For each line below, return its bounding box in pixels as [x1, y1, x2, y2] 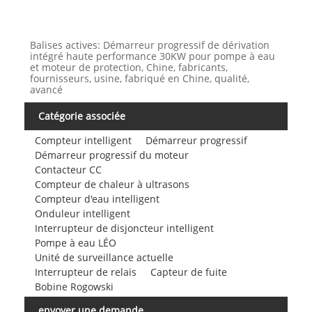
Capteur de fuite [150, 265, 227, 279]
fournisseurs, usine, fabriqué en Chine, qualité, [29, 72, 249, 86]
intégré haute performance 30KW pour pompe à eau [29, 49, 275, 63]
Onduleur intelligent [34, 206, 130, 220]
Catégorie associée [38, 109, 125, 123]
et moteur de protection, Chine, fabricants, [29, 61, 228, 75]
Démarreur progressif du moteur [34, 148, 189, 162]
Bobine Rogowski [34, 279, 114, 293]
